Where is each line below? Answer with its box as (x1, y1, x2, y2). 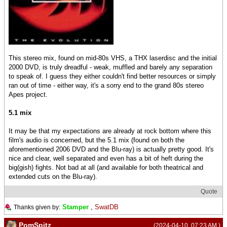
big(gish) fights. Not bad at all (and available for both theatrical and (9, 164, 203, 172)
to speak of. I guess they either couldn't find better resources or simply (9, 72, 216, 81)
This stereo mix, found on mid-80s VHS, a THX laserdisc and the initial (9, 54, 217, 62)
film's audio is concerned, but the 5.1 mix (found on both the (9, 136, 184, 144)
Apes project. (9, 91, 48, 99)
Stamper (62, 203, 89, 211)
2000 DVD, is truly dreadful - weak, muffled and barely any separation (9, 63, 212, 71)
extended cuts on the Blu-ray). (9, 173, 97, 181)
